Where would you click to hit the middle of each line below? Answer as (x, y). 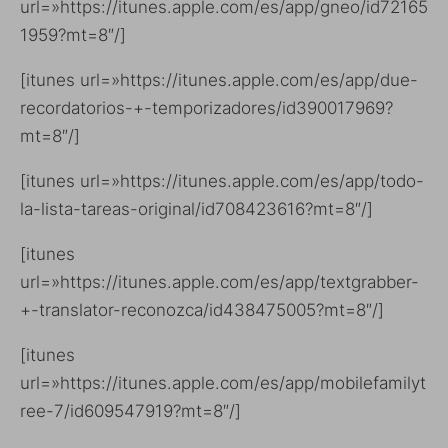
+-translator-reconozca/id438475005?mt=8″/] (202, 309)
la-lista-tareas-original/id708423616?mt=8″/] (196, 208)
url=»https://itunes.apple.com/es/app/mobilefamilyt (223, 382)
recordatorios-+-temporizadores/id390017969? (206, 107)
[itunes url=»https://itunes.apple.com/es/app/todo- (222, 180)
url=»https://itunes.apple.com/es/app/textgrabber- (219, 281)
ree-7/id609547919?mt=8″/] (130, 410)
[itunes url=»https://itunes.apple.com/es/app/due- (219, 79)
